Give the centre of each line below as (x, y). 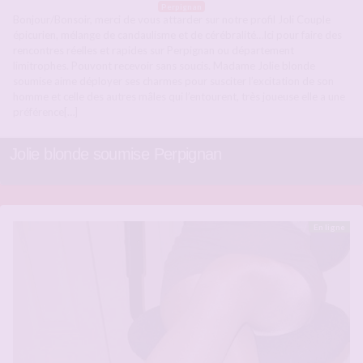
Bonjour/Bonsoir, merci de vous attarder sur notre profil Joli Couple (172, 19)
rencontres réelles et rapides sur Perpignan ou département (154, 50)
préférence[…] (45, 111)
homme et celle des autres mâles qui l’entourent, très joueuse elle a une (179, 96)
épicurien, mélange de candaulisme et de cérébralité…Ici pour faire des (177, 34)
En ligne (329, 226)
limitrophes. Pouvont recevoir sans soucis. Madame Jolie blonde (164, 65)
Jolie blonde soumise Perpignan (116, 154)
